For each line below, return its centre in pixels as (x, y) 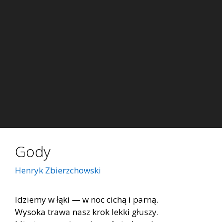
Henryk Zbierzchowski (58, 170)
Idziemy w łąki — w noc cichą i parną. (86, 200)
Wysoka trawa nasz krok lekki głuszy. (87, 212)
